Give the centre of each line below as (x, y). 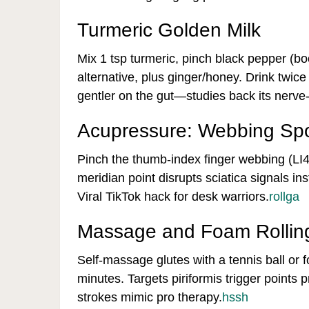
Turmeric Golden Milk (169, 30)
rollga (284, 197)
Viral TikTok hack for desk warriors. (173, 197)
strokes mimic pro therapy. (150, 297)
